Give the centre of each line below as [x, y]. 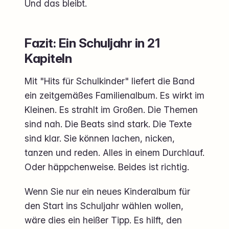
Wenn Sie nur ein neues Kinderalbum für [107, 191]
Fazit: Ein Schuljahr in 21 [92, 43]
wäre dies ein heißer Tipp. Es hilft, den [103, 220]
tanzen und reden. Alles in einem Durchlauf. [114, 153]
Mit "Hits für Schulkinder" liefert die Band [110, 81]
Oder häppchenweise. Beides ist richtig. [107, 167]
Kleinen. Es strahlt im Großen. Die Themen [111, 110]
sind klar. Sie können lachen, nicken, [100, 139]
